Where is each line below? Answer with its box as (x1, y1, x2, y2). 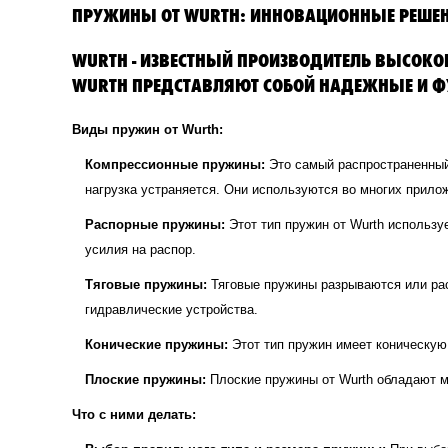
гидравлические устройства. (85, 301, 258, 317)
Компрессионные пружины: (85, 156, 265, 172)
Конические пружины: (85, 336, 228, 352)
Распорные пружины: (85, 216, 225, 232)
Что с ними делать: (72, 406, 196, 422)
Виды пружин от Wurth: (72, 121, 223, 137)
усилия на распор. (85, 241, 196, 257)
